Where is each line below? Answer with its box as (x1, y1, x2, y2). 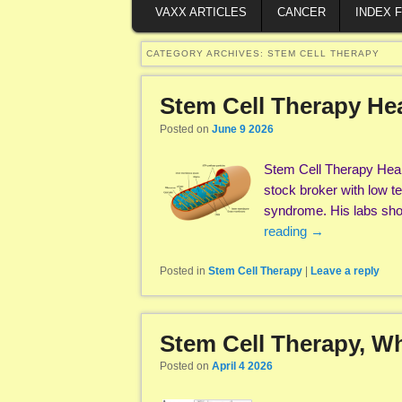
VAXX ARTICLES (155, 4, 248, 19)
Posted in (160, 265, 205, 278)
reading (264, 223, 310, 240)
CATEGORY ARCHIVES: (146, 48, 267, 59)
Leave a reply (310, 265, 380, 278)
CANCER (276, 4, 326, 19)
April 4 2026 (212, 360, 273, 373)
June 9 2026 (212, 122, 274, 135)
